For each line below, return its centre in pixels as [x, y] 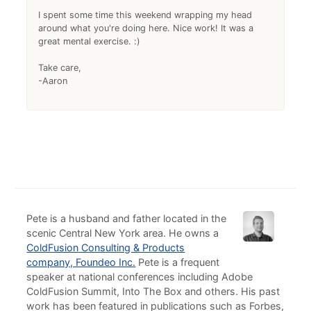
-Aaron [53, 81]
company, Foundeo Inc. [81, 262]
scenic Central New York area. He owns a [123, 233]
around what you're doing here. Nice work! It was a [146, 28]
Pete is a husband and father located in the [127, 218]
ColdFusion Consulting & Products [106, 247]
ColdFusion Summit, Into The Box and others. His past [153, 291]
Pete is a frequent [178, 262]
